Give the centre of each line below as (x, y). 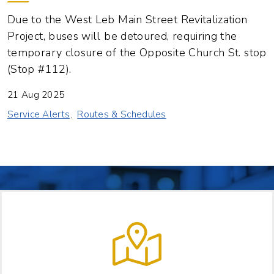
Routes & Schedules (122, 115)
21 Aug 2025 (36, 95)
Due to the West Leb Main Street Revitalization (128, 20)
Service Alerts (39, 115)
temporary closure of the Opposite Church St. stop (137, 53)
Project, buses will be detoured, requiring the (122, 36)
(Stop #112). (39, 69)
